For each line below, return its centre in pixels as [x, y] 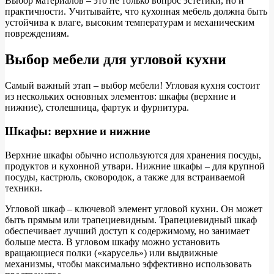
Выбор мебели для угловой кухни [116, 60]
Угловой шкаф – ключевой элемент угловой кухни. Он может [134, 209]
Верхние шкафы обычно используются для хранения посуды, [133, 155]
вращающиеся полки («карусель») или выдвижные [111, 253]
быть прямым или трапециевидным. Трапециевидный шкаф [131, 220]
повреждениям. [37, 34]
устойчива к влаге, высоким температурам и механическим [130, 23]
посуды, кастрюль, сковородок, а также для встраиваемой [125, 177]
